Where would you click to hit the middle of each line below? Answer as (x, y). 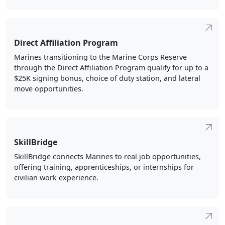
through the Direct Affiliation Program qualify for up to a (111, 67)
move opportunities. (49, 88)
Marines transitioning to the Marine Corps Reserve (100, 57)
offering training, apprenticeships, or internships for (104, 167)
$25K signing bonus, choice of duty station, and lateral (107, 78)
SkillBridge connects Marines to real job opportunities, (107, 156)
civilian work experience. (56, 177)
